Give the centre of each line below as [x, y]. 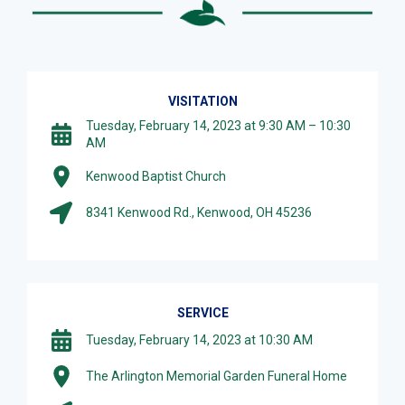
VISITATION [202, 101]
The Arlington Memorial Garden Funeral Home [217, 376]
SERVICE [202, 312]
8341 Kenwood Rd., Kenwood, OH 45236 [199, 212]
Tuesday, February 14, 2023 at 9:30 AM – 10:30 [218, 125]
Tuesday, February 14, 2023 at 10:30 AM [199, 339]
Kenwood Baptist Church [156, 176]
